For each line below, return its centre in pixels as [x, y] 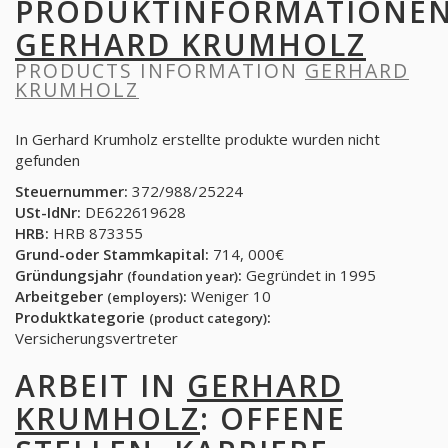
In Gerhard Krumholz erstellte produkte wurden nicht [197, 139]
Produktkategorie [82, 317]
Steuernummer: [71, 191]
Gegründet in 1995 [309, 275]
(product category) [208, 318]
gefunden [47, 160]
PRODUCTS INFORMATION [160, 70]
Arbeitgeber [61, 296]
